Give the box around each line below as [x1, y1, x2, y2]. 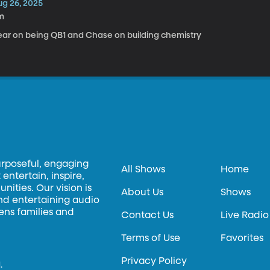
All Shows [121, 165, 166, 175]
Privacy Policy [121, 257, 187, 266]
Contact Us [121, 211, 174, 221]
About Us [121, 188, 164, 198]
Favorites [221, 234, 264, 243]
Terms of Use [121, 234, 181, 243]
